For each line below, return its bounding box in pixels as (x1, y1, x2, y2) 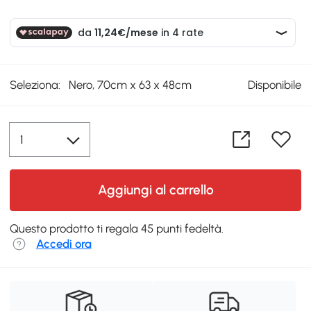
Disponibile (247, 78, 301, 92)
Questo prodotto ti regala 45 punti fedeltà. (10, 221, 224, 235)
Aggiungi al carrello (97, 181, 214, 198)
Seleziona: (10, 78, 61, 92)
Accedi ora (35, 236, 92, 251)
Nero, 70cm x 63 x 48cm (69, 78, 192, 92)
